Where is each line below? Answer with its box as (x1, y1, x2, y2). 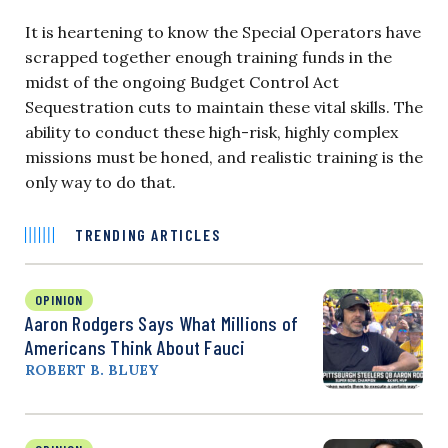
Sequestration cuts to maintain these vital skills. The (25, 96, 423, 117)
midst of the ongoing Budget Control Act (25, 71, 339, 92)
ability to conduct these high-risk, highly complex (25, 121, 398, 142)
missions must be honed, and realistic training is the (25, 146, 423, 167)
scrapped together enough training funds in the (25, 46, 392, 67)
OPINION (35, 290, 83, 308)
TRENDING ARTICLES (75, 224, 221, 244)
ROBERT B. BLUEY (25, 360, 158, 379)
